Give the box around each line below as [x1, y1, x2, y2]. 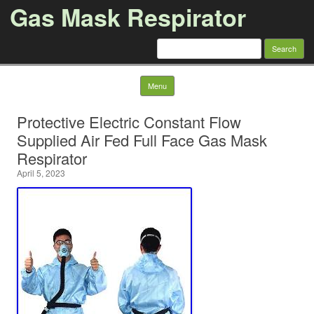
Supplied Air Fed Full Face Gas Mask [17, 129, 267, 151]
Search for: [157, 36, 206, 50]
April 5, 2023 [17, 167, 65, 179]
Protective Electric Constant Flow [17, 111, 241, 132]
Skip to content [174, 74, 240, 88]
